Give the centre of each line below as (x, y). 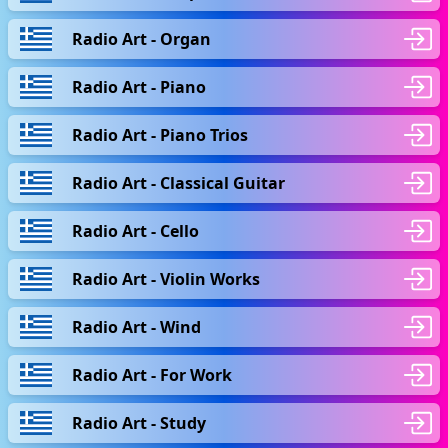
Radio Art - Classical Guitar (178, 182)
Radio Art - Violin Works (166, 278)
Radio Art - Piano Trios (160, 134)
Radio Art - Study (139, 422)
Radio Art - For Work (152, 374)
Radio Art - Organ (141, 38)
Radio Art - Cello (135, 230)
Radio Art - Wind (136, 326)
